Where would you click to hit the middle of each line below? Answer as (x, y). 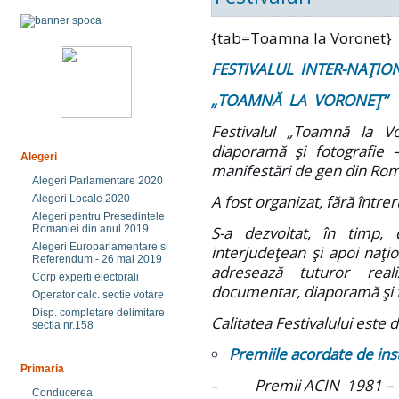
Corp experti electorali (85, 277)
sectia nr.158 (63, 325)
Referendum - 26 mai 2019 (97, 259)
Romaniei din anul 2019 (90, 229)
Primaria (42, 369)
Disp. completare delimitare (98, 313)
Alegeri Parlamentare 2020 (98, 181)
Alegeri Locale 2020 (81, 199)
